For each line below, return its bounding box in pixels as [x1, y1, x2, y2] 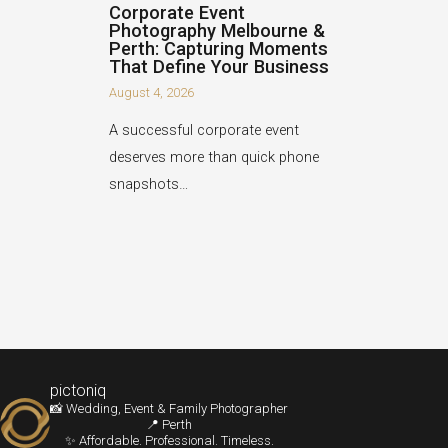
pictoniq [50, 381, 106, 401]
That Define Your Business [109, 56, 330, 78]
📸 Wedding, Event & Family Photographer [50, 401, 288, 417]
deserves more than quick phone [109, 148, 320, 167]
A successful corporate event [109, 121, 300, 140]
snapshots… [109, 175, 189, 194]
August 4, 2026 [109, 84, 195, 100]
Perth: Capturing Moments [109, 38, 329, 60]
